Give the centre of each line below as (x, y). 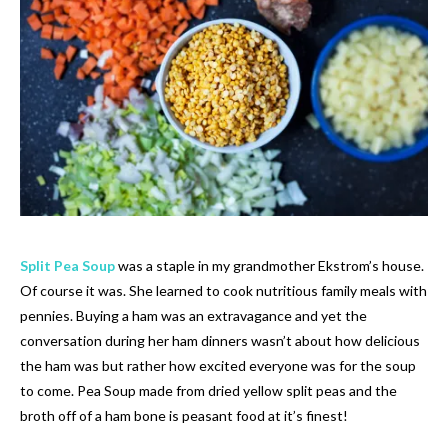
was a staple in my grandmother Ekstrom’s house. (271, 266)
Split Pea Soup (67, 266)
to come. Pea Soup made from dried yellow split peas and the (208, 391)
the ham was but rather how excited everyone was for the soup (218, 366)
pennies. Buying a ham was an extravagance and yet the (193, 316)
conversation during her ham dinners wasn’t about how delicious (220, 341)
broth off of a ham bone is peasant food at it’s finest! (184, 416)
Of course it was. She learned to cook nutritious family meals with (223, 291)
